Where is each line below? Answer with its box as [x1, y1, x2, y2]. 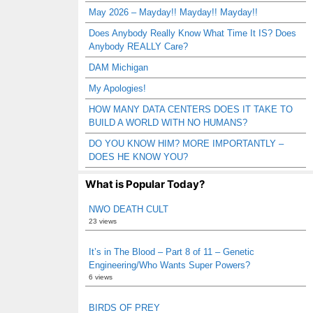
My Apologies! [89, 83, 146, 94]
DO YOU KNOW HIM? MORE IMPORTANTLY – [89, 138, 284, 149]
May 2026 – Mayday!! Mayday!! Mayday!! [89, 7, 258, 17]
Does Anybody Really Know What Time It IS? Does [89, 28, 296, 38]
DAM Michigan [89, 62, 148, 73]
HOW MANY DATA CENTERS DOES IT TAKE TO [89, 104, 293, 115]
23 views [89, 217, 117, 225]
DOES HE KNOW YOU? [89, 152, 188, 162]
